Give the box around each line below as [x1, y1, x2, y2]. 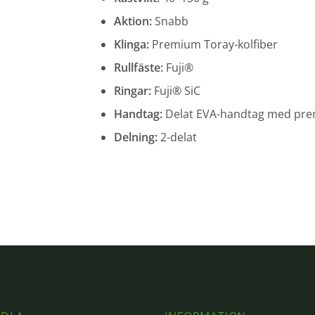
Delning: [114, 129, 157, 146]
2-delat [157, 129, 197, 146]
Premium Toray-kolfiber [149, 37, 278, 53]
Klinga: [114, 37, 149, 53]
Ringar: [114, 83, 151, 99]
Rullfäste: [114, 60, 163, 76]
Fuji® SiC [151, 83, 200, 99]
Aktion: [114, 13, 152, 30]
